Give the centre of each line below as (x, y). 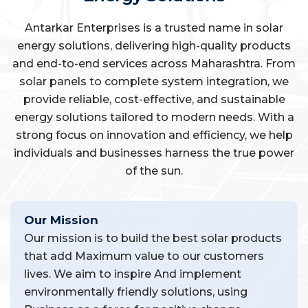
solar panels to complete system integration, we (154, 81)
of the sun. (154, 170)
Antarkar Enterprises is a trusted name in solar (154, 27)
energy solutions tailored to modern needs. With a (154, 117)
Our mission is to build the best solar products (153, 238)
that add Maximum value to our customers (144, 256)
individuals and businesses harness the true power (154, 153)
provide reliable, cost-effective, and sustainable (154, 99)
